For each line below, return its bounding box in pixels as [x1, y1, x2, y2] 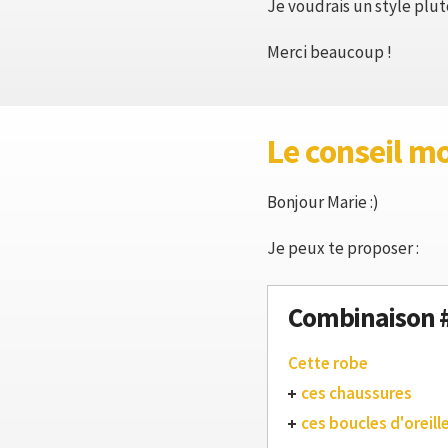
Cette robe [288, 352, 368, 374]
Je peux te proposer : [267, 237, 419, 259]
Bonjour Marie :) [267, 191, 379, 213]
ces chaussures [301, 382, 412, 404]
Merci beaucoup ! [267, 41, 392, 63]
